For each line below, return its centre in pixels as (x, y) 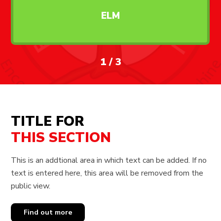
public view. (31, 186)
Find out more (48, 212)
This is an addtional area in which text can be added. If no (109, 161)
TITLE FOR (48, 122)
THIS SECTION (61, 138)
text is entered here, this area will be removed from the (107, 173)
